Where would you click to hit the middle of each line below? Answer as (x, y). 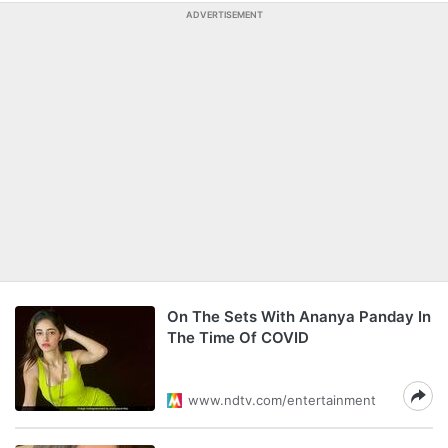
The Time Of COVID (238, 337)
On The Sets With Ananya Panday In (299, 316)
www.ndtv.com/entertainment (282, 400)
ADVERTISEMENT (224, 14)
